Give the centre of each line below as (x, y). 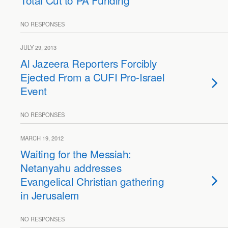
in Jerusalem (50, 195)
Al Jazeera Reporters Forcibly (89, 63)
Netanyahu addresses (71, 167)
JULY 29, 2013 (38, 47)
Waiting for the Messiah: (76, 154)
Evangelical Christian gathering (92, 181)
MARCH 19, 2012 (42, 138)
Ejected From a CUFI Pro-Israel (93, 77)
